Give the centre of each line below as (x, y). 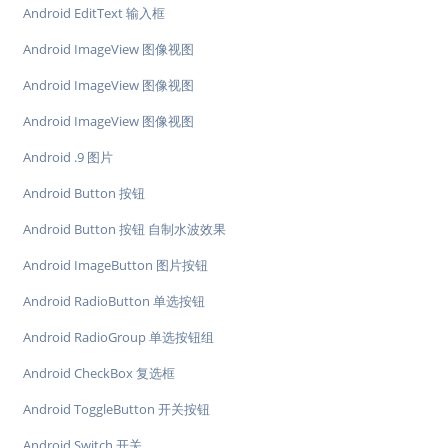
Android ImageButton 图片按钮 (115, 265)
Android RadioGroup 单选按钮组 (118, 337)
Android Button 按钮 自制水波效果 (124, 229)
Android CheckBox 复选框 (99, 373)
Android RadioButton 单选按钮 (114, 301)
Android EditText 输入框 (94, 13)
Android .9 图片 (68, 157)
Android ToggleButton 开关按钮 (116, 409)
